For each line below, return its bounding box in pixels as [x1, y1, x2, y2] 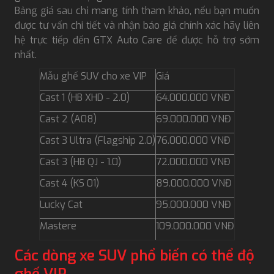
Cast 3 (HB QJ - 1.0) [40, 155, 124, 169]
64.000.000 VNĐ [156, 91, 231, 105]
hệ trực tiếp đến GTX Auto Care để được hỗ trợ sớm [15, 34, 259, 47]
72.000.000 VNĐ [156, 155, 231, 169]
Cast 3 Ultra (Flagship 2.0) [40, 134, 155, 147]
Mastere [40, 220, 76, 233]
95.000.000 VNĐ [156, 198, 231, 212]
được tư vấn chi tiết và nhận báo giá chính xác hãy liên [15, 19, 259, 32]
